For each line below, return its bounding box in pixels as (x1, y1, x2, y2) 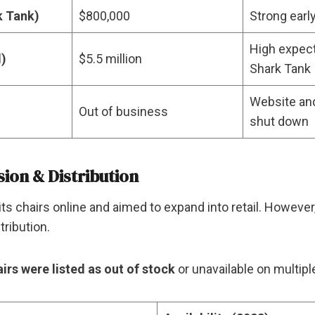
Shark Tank (250, 60, 311, 76)
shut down (250, 113, 309, 129)
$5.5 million (79, 51, 142, 66)
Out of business (79, 103, 168, 119)
